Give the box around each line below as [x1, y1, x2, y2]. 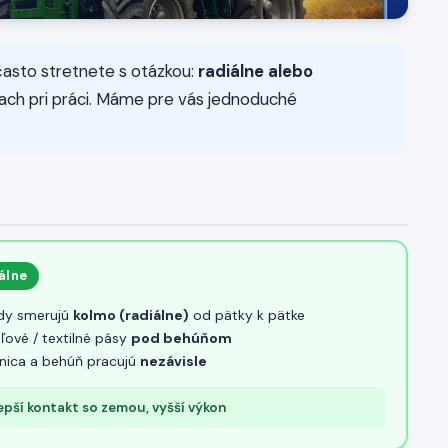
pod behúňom [131, 329, 232, 348]
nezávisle [140, 352, 207, 371]
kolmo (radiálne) [73, 306, 189, 325]
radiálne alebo [198, 60, 313, 83]
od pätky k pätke [189, 306, 305, 325]
